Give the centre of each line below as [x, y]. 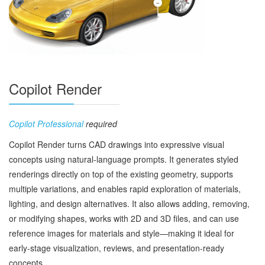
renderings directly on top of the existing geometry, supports [121, 174]
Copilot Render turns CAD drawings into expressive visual [117, 145]
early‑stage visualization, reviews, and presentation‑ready [117, 248]
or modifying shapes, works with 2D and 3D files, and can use [124, 219]
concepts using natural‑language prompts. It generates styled [124, 159]
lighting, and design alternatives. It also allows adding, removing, [129, 204]
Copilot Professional [46, 124]
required [100, 124]
